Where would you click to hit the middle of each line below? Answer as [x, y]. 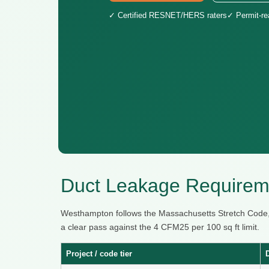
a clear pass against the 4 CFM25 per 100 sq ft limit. [160, 227]
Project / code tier [99, 254]
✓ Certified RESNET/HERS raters [168, 15]
